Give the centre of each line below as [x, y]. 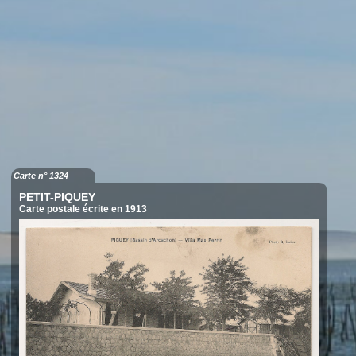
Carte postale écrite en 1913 [83, 209]
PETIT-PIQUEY [57, 197]
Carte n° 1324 [41, 175]
